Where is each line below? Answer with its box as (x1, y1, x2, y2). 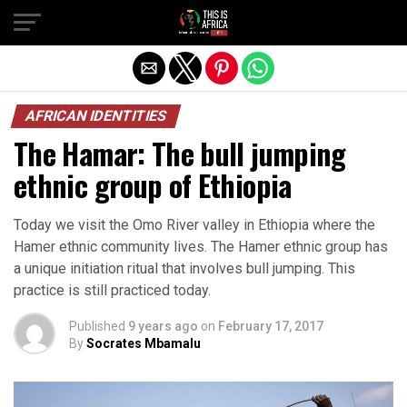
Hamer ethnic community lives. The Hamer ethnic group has (14, 238, 388, 255)
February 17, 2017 (218, 319, 323, 333)
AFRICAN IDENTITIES (23, 107, 169, 124)
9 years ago (128, 319, 198, 333)
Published (69, 319, 125, 333)
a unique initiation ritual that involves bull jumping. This (14, 260, 355, 277)
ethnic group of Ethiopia (14, 164, 292, 206)
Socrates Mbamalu (86, 336, 201, 351)
